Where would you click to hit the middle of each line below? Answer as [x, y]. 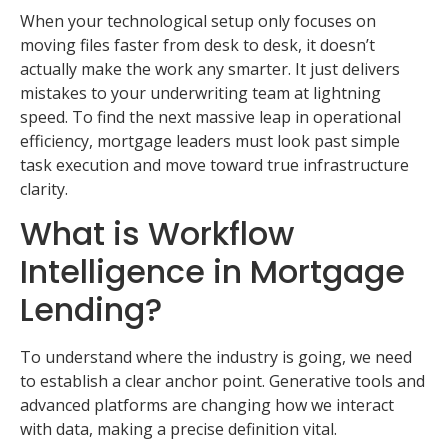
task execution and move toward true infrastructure [214, 164]
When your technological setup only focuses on [198, 20]
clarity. [44, 188]
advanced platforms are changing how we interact [207, 404]
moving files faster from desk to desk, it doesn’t [197, 44]
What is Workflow [157, 233]
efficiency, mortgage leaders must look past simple [210, 140]
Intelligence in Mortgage [212, 271]
